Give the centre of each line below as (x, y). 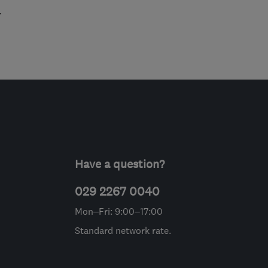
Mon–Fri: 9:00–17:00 (118, 211)
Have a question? (119, 164)
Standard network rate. (123, 230)
